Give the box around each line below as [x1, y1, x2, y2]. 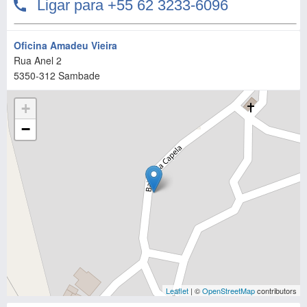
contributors [255, 285, 297, 296]
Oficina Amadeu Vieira [14, 38, 117, 52]
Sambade [58, 69, 100, 82]
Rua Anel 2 [14, 53, 62, 67]
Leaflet [166, 285, 188, 296]
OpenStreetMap [202, 285, 255, 296]
